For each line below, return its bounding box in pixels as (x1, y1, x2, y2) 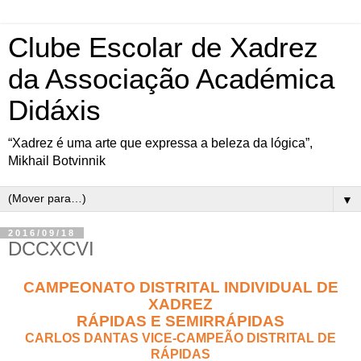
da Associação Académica (8, 64, 334, 94)
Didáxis (8, 95, 101, 126)
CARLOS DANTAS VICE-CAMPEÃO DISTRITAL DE (25, 330, 336, 345)
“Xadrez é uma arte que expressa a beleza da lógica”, (8, 136, 313, 150)
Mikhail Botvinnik (8, 154, 106, 168)
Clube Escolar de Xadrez (8, 32, 318, 63)
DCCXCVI (8, 238, 94, 259)
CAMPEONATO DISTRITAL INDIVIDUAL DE (23, 278, 338, 296)
